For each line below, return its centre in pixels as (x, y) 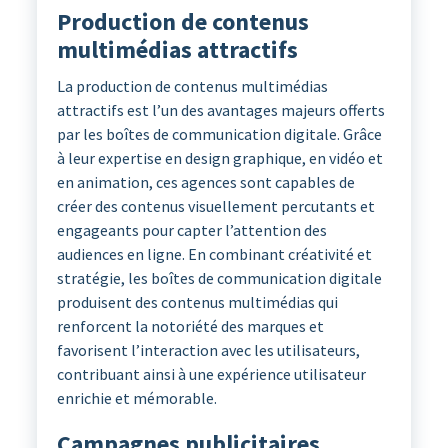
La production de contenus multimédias (192, 86)
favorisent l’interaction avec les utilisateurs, (208, 350)
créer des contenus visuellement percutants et (215, 206)
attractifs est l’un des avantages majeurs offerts (220, 110)
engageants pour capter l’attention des (191, 230)
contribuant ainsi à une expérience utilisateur (211, 374)
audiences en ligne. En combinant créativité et (214, 254)
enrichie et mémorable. (136, 398)
